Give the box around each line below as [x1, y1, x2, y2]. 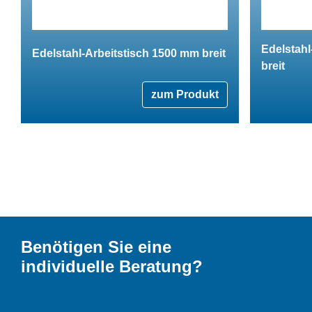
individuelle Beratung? [21, 256, 203, 276]
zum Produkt [151, 88, 219, 100]
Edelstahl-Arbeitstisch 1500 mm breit [32, 47, 226, 59]
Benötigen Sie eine [21, 237, 171, 256]
